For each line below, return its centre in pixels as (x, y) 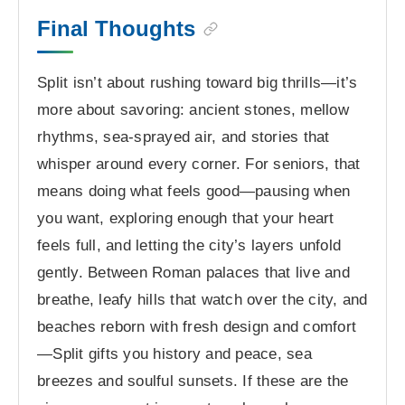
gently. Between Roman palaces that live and (193, 273)
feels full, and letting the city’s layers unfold (189, 246)
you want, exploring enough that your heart (186, 219)
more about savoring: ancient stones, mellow (193, 110)
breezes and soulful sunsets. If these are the (193, 381)
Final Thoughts (116, 29)
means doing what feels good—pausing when (194, 192)
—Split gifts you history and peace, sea (174, 354)
